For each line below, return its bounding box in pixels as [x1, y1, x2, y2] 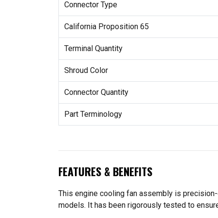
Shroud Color [64, 66, 108, 75]
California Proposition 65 [64, 22, 149, 32]
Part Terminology [64, 109, 122, 119]
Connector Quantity [64, 88, 128, 97]
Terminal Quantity [64, 44, 123, 54]
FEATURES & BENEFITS [58, 163, 152, 179]
